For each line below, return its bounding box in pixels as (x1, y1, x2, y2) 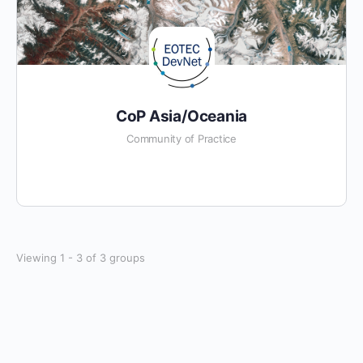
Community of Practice (126, 132, 237, 145)
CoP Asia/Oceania (115, 107, 248, 126)
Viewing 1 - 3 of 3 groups (16, 251, 145, 264)
